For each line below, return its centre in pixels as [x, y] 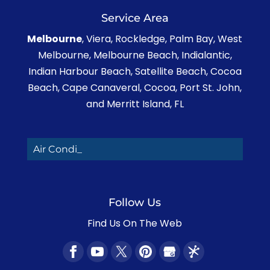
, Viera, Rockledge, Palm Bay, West [162, 39]
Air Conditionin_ [71, 149]
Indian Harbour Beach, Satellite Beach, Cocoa [135, 72]
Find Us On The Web [135, 224]
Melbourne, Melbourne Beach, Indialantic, [135, 55]
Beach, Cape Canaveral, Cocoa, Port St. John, [135, 88]
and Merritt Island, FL [135, 104]
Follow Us [135, 203]
